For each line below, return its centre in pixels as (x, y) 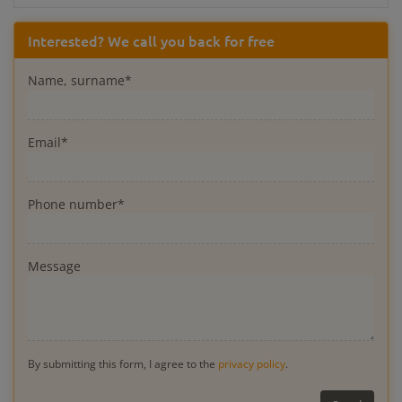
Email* (48, 142)
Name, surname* (80, 80)
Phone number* (76, 204)
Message (54, 266)
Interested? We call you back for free (151, 40)
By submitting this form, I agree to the (123, 363)
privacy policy (252, 363)
